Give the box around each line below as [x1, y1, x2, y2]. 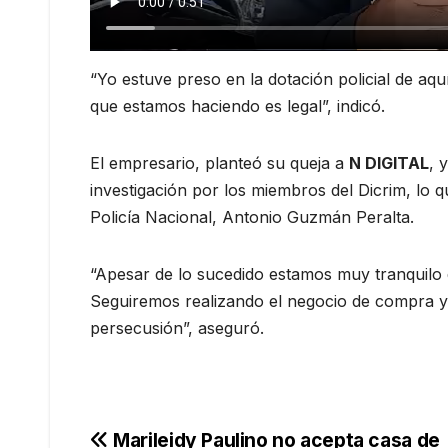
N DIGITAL [349, 153, 429, 174]
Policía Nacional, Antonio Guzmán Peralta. [90, 207, 414, 228]
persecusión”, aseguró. [90, 318, 264, 339]
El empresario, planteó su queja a [90, 153, 349, 174]
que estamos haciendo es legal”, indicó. [90, 96, 385, 117]
